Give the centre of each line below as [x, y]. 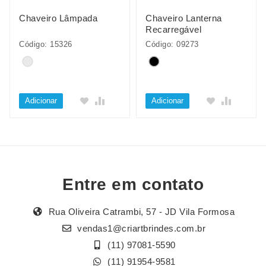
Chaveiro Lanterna [184, 18]
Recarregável [173, 29]
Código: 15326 [46, 44]
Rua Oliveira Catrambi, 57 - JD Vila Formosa [140, 212]
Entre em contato [133, 185]
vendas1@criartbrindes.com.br [142, 229]
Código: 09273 [172, 44]
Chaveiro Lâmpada [58, 18]
